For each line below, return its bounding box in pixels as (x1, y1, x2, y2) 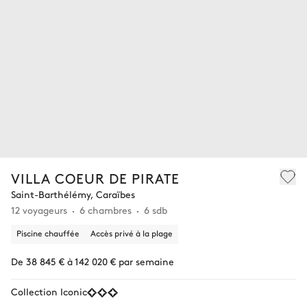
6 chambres (79, 203, 132, 217)
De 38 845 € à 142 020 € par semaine (11, 254, 174, 269)
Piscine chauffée (16, 228, 79, 239)
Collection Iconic (11, 284, 87, 299)
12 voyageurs (11, 203, 67, 217)
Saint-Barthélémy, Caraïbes (11, 187, 135, 201)
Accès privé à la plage (90, 228, 173, 239)
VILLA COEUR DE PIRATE (11, 169, 180, 188)
